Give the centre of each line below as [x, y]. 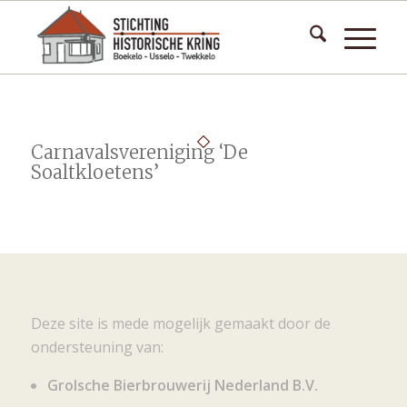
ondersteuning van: [97, 347]
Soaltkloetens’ [94, 172]
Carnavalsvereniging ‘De [139, 152]
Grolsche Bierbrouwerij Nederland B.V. [182, 386]
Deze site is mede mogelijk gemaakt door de [180, 323]
